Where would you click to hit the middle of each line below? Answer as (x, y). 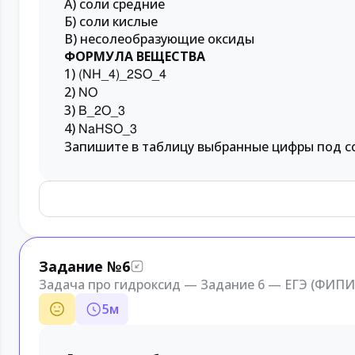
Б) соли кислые (111, 21)
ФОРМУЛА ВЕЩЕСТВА (135, 56)
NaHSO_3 (108, 129)
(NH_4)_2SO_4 (122, 74)
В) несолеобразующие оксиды (159, 39)
